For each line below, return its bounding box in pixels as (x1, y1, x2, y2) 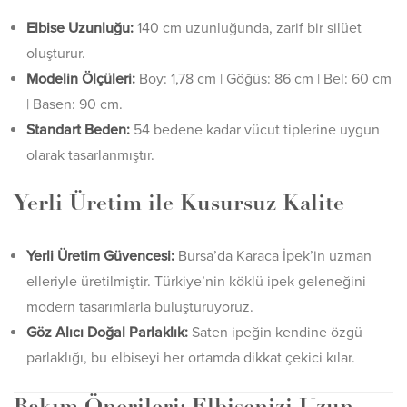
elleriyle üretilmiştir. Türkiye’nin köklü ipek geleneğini (26, 273, 366, 291)
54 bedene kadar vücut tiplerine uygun (130, 121, 380, 139)
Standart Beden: (26, 121, 130, 139)
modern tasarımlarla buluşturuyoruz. (26, 298, 253, 316)
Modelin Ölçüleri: (26, 70, 135, 88)
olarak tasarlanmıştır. (26, 146, 154, 164)
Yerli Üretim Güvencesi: (26, 247, 174, 265)
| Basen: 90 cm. (26, 95, 123, 114)
